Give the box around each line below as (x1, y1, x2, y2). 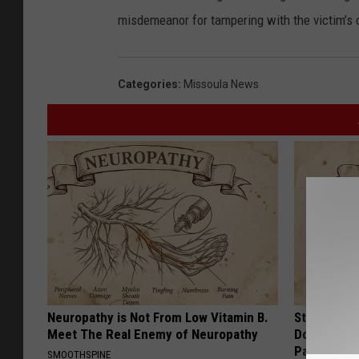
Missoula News (184, 78, 259, 91)
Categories (118, 78, 178, 91)
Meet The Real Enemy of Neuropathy (47, 326, 258, 343)
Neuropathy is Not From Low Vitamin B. (47, 309, 268, 326)
